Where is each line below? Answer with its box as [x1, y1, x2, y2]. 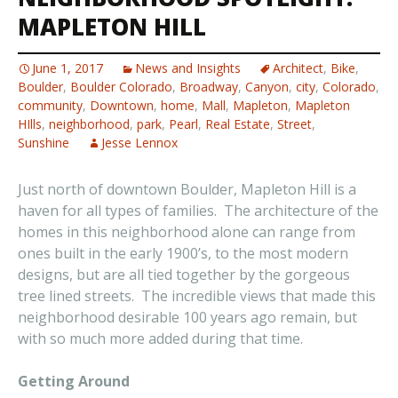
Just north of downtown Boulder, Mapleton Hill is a [18, 179, 356, 199]
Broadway [179, 78, 238, 95]
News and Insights [135, 60, 241, 76]
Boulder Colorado [70, 78, 172, 95]
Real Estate [205, 115, 270, 132]
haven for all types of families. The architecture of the [18, 201, 378, 220]
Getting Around [18, 371, 130, 391]
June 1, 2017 [32, 60, 103, 76]
